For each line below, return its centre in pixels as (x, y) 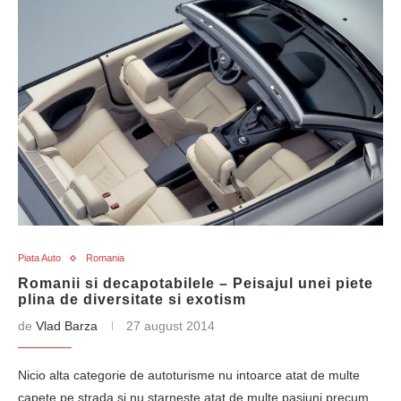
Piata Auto (39, 258)
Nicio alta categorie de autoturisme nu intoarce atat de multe (189, 375)
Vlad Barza (67, 326)
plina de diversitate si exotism (132, 299)
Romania (105, 258)
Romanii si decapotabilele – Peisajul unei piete (196, 283)
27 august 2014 (171, 326)
